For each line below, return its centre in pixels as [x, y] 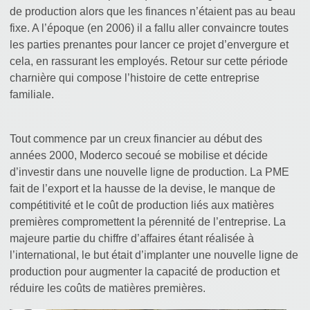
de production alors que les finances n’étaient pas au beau [153, 11]
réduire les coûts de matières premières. [110, 288]
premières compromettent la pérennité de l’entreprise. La [148, 221]
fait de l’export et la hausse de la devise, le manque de [143, 188]
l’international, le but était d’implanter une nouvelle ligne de [154, 255]
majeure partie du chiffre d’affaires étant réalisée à [132, 238]
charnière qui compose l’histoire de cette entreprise [135, 77]
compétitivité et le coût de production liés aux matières [142, 205]
